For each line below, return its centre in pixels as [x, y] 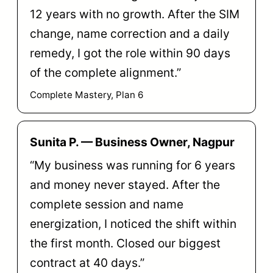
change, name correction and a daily [130, 33]
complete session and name [107, 204]
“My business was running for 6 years [133, 165]
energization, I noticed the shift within [133, 224]
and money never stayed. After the [125, 185]
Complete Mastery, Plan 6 [87, 94]
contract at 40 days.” [87, 263]
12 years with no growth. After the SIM [135, 14]
